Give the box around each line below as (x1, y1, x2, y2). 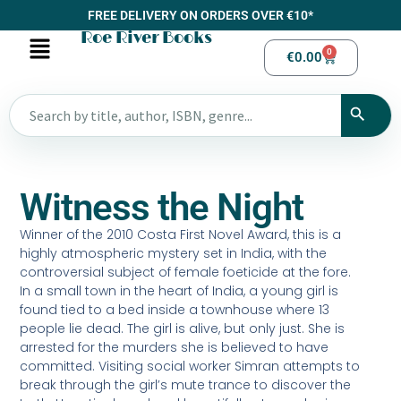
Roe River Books (80, 29, 212, 48)
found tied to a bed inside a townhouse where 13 (20, 301, 330, 320)
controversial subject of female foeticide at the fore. (20, 263, 352, 282)
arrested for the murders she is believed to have (20, 338, 329, 357)
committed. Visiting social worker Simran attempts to (20, 357, 361, 376)
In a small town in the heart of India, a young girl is (20, 282, 339, 301)
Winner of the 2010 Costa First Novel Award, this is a (20, 226, 342, 244)
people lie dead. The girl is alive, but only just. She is (20, 320, 346, 338)
